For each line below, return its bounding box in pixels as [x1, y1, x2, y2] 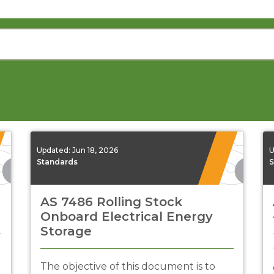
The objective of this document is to [40, 261, 215, 272]
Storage [40, 224, 92, 239]
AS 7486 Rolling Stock [40, 194, 182, 209]
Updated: [37, 145, 72, 155]
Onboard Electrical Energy [40, 209, 213, 224]
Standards [37, 157, 78, 166]
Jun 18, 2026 [72, 145, 118, 155]
